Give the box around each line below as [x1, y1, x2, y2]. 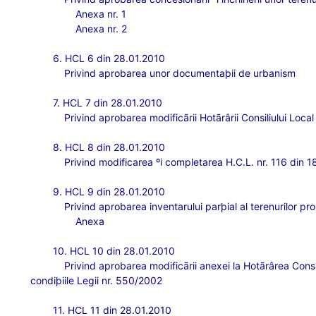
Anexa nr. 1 [75, 8, 127, 20]
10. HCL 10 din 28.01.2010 [53, 245, 176, 257]
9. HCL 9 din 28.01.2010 [53, 186, 166, 197]
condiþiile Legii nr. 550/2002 [30, 274, 163, 286]
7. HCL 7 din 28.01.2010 [53, 97, 163, 109]
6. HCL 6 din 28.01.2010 [53, 52, 166, 64]
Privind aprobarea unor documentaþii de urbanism [64, 67, 296, 79]
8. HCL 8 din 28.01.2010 [53, 141, 166, 153]
